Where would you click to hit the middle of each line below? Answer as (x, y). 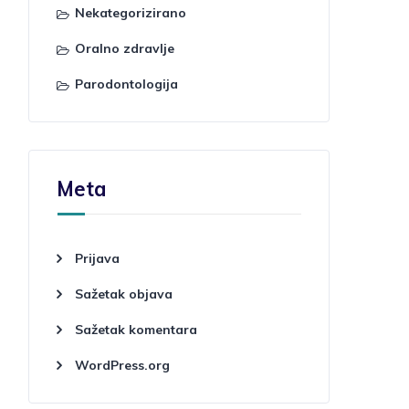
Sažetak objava (124, 294)
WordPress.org (122, 365)
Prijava (97, 258)
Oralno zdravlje (125, 48)
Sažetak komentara (136, 330)
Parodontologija (126, 84)
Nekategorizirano (131, 13)
